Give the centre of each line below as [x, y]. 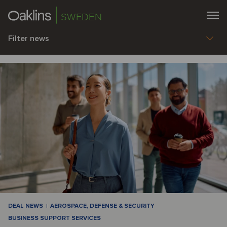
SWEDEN [82, 17]
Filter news [29, 39]
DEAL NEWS [26, 206]
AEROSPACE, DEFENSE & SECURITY [102, 206]
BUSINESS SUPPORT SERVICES [54, 218]
